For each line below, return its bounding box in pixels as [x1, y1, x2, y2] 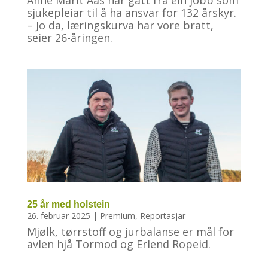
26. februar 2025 [26, 209, 90, 221]
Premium [99, 209, 135, 221]
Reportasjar [139, 209, 185, 221]
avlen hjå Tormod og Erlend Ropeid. [26, 236, 211, 251]
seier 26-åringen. [26, 30, 112, 45]
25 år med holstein [26, 199, 110, 209]
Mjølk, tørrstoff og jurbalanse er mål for [26, 224, 234, 239]
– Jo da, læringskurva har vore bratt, [26, 17, 214, 32]
